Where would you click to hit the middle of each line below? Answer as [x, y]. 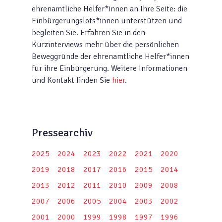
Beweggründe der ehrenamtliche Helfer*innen [111, 56]
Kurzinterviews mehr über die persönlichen [105, 45]
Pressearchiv [62, 133]
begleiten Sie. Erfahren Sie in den [88, 33]
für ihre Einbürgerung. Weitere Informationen [110, 68]
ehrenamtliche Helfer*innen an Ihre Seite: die [110, 9]
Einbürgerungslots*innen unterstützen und [107, 21]
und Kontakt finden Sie [72, 80]
